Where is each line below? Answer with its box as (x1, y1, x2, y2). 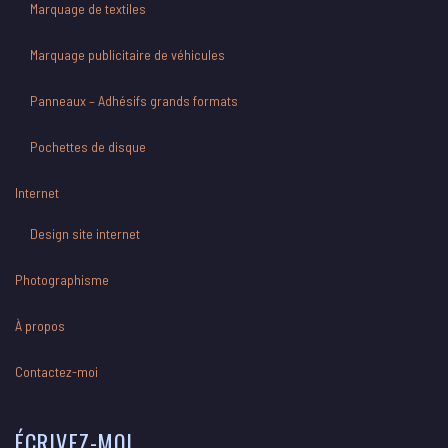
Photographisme (15, 271, 109, 289)
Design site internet (30, 225, 140, 243)
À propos (15, 317, 65, 335)
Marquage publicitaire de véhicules (30, 46, 225, 64)
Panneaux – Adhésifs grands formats (30, 92, 238, 110)
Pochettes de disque (30, 138, 146, 156)
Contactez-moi (15, 363, 98, 381)
